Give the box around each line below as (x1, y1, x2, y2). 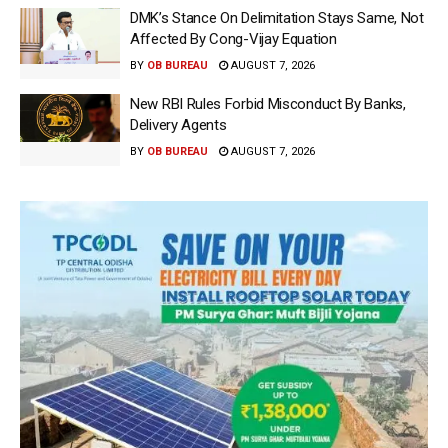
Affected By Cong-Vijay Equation (130, 29, 337, 48)
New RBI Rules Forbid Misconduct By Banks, (130, 95, 406, 114)
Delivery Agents (130, 116, 227, 135)
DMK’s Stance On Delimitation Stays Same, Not (130, 8, 424, 27)
